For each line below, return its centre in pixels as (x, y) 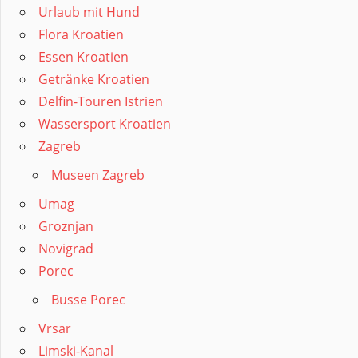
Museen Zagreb (98, 175)
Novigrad (66, 249)
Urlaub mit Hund (89, 12)
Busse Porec (88, 300)
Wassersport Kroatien (105, 124)
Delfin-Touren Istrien (101, 102)
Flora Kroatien (81, 35)
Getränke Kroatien (94, 80)
